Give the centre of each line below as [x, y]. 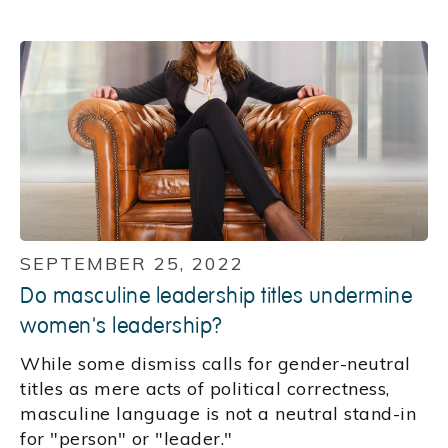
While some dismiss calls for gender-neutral [215, 364]
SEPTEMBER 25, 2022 [132, 264]
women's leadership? [121, 326]
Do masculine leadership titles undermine [216, 296]
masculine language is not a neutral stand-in [218, 414]
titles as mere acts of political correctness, [205, 389]
